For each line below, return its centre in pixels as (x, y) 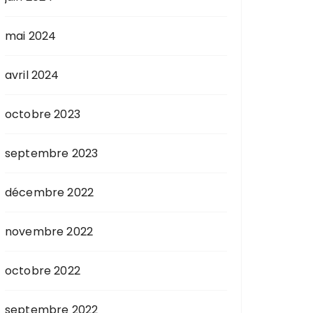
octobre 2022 (43, 270)
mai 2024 (31, 36)
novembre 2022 (49, 231)
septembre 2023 (52, 153)
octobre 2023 (43, 114)
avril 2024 (32, 75)
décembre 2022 (49, 192)
